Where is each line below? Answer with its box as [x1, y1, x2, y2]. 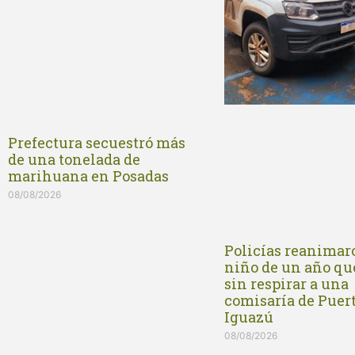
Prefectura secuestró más [8, 132, 185, 152]
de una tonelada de [8, 149, 140, 169]
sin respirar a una [224, 273, 349, 293]
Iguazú [224, 307, 274, 326]
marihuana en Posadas [8, 166, 169, 185]
